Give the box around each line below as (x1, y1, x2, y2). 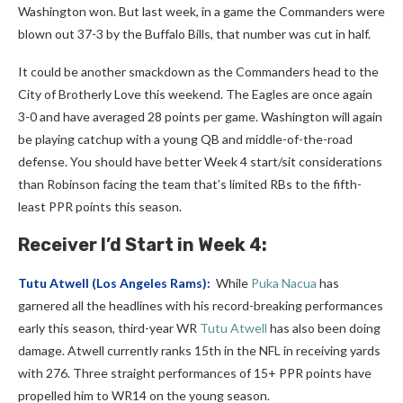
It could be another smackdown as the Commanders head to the (18, 64, 379, 80)
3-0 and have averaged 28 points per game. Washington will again (18, 109, 382, 125)
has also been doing (267, 320, 381, 336)
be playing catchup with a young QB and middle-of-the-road (18, 131, 353, 148)
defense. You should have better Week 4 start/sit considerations (18, 154, 382, 170)
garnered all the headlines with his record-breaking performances (18, 298, 383, 314)
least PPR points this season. (18, 199, 182, 215)
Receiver (18, 234, 97, 256)
